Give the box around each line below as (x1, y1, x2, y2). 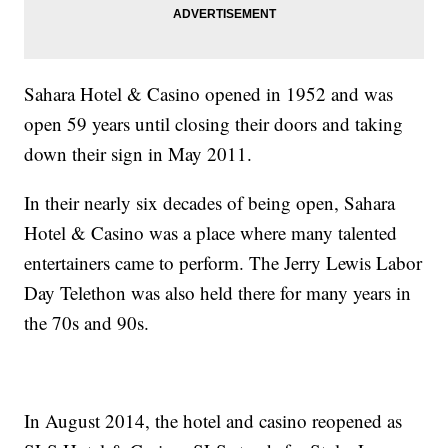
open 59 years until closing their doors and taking (24, 111, 404, 137)
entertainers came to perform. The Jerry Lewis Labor (24, 250, 423, 276)
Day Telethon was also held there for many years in (24, 280, 412, 306)
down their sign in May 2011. (24, 141, 253, 167)
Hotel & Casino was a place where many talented (24, 220, 398, 246)
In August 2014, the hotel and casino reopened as (24, 408, 403, 434)
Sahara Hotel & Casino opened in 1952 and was (24, 81, 394, 107)
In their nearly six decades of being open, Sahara (24, 190, 396, 216)
